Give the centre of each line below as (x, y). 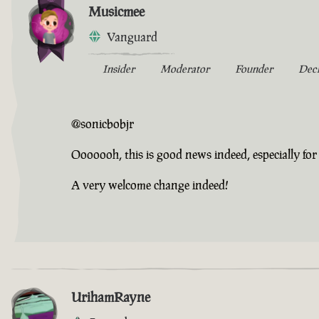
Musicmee (116, 11)
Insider (119, 68)
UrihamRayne (111, 297)
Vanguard (132, 37)
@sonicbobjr (103, 124)
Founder (254, 68)
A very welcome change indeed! (150, 185)
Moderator (185, 68)
